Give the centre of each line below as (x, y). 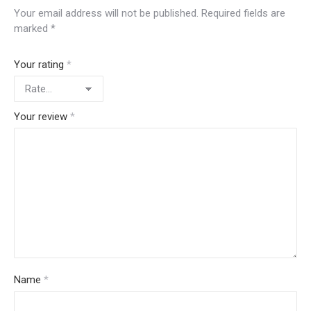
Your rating (40, 65)
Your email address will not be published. (106, 13)
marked (32, 28)
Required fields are (243, 13)
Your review (42, 117)
